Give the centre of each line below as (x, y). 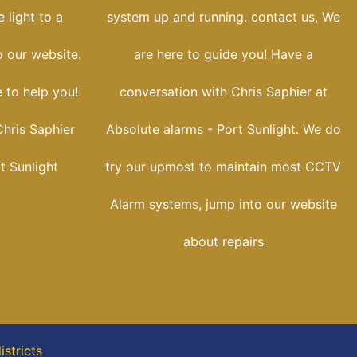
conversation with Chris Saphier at (223, 92)
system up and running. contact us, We (223, 17)
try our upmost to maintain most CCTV (223, 167)
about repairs (223, 242)
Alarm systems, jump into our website (223, 204)
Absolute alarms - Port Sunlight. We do (223, 129)
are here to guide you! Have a (223, 55)
